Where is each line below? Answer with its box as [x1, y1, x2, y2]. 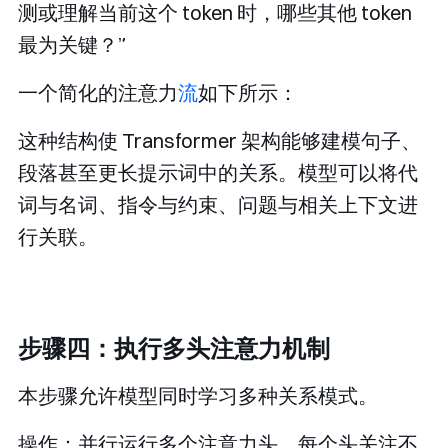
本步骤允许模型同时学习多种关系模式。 [18, 383, 378, 409]
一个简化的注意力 [18, 80, 178, 106]
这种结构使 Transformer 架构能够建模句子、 [18, 128, 421, 154]
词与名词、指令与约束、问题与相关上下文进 [18, 192, 418, 218]
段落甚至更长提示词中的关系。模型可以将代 [18, 160, 418, 186]
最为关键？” [18, 32, 126, 58]
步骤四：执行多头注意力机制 [18, 333, 330, 364]
